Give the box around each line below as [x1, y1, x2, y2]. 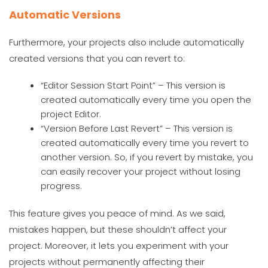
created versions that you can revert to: [9, 51, 185, 65]
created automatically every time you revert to [41, 136, 249, 149]
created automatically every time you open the [41, 93, 252, 106]
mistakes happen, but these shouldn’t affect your [9, 223, 227, 236]
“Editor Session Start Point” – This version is [41, 78, 226, 92]
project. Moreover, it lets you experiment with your [9, 239, 229, 252]
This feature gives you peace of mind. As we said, [9, 206, 226, 220]
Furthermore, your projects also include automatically [9, 35, 244, 48]
